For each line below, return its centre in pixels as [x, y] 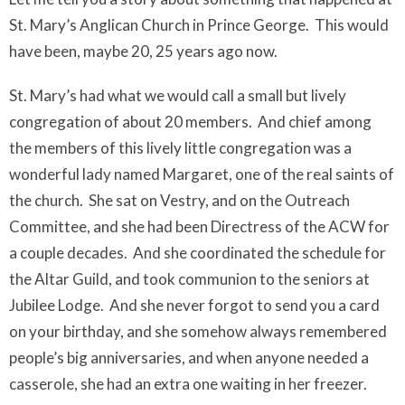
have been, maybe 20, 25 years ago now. [145, 51]
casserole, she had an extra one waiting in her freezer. [188, 384]
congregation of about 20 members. [131, 122]
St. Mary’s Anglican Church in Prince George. [159, 25]
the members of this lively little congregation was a [180, 148]
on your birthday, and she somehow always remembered [198, 331]
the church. [46, 200]
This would [352, 25]
